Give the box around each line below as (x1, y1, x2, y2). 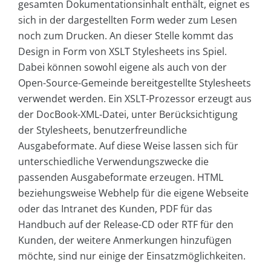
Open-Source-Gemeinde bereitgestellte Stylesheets (18, 76, 251, 90)
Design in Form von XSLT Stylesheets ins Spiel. (18, 45, 227, 59)
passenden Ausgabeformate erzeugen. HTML (18, 171, 223, 184)
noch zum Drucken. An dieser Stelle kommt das (18, 29, 233, 43)
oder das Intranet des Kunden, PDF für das (18, 202, 212, 216)
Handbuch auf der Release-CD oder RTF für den (18, 218, 233, 232)
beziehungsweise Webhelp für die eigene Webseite (18, 186, 249, 200)
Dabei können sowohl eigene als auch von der (18, 60, 227, 74)
